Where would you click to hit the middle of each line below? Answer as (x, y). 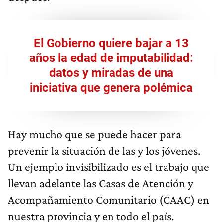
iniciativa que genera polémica (111, 88)
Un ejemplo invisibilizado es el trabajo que (109, 167)
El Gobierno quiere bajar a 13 (111, 43)
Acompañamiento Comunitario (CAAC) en (109, 200)
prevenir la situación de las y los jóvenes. (104, 151)
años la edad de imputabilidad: (111, 58)
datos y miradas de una (111, 73)
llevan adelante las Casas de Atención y (101, 183)
